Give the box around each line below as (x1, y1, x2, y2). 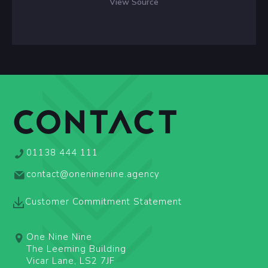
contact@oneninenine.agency (26, 167, 160, 180)
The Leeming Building (26, 242, 126, 255)
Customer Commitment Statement (25, 195, 182, 208)
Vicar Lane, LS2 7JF (26, 254, 115, 267)
